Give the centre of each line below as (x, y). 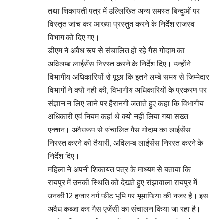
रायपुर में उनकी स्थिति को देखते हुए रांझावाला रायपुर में (122, 182)
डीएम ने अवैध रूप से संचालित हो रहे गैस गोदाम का (116, 50)
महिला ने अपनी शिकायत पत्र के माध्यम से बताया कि (119, 169)
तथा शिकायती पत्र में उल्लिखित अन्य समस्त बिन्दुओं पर (124, 11)
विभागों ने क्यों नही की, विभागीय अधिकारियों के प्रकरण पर (127, 90)
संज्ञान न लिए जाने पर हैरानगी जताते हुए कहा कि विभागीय (126, 103)
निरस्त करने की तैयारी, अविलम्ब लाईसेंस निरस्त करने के (126, 142)
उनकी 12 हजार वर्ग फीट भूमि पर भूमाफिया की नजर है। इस (128, 195)
